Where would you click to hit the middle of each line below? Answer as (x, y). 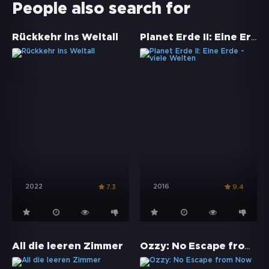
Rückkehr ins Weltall (65, 38)
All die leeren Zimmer (68, 246)
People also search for (101, 10)
